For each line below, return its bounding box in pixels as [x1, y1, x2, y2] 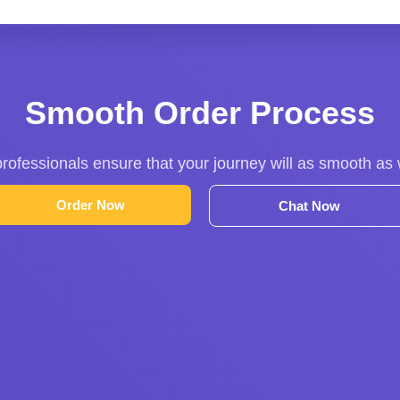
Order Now [56, 196, 126, 212]
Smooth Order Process [25, 94, 375, 131]
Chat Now [278, 197, 340, 213]
